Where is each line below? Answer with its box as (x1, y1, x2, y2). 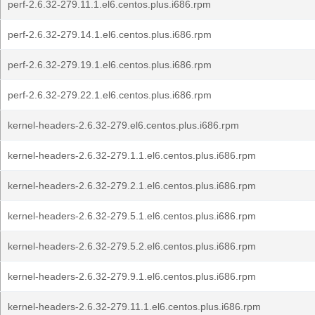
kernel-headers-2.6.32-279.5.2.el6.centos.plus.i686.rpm (8, 240, 256, 252)
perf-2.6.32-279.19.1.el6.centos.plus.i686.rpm (8, 59, 212, 70)
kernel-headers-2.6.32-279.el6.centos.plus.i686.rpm (8, 120, 239, 131)
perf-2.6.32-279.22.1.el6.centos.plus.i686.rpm (8, 89, 212, 101)
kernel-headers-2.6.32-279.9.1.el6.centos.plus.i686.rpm (8, 271, 256, 282)
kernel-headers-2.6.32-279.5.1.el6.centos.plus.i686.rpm (8, 210, 256, 221)
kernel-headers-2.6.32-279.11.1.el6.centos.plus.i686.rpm (8, 301, 261, 312)
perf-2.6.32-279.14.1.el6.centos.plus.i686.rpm (8, 29, 212, 40)
